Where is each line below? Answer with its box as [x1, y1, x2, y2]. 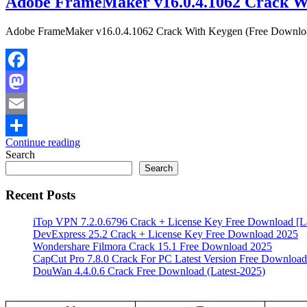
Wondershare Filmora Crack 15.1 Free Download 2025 [33, 241, 272, 253]
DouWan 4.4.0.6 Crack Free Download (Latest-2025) [33, 265, 265, 278]
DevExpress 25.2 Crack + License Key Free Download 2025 [33, 228, 298, 241]
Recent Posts [5, 188, 75, 203]
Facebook [5, 75, 48, 87]
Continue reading [5, 136, 80, 148]
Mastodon [5, 97, 49, 109]
